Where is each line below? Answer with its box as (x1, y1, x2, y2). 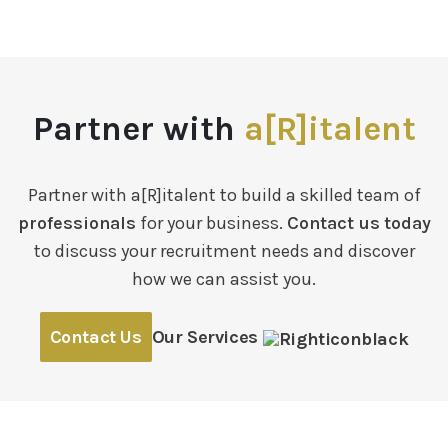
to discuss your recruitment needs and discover (33, 239, 415, 262)
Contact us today (286, 211, 431, 234)
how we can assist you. (132, 267, 316, 290)
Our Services (151, 325, 258, 348)
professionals (17, 211, 136, 234)
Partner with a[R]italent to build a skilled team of (27, 183, 421, 206)
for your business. (135, 211, 287, 234)
